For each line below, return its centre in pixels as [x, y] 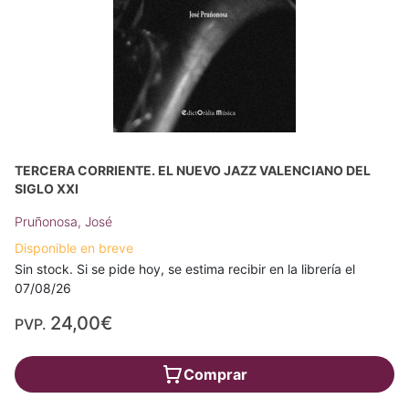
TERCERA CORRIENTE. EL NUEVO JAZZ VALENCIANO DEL [193, 170]
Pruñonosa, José [63, 221]
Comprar [215, 374]
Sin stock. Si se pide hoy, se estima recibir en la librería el [185, 269]
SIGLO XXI [47, 189]
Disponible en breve [74, 248]
